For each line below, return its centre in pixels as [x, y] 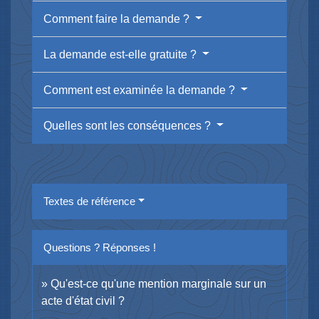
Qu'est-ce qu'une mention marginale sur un [158, 283]
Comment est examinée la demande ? [141, 90]
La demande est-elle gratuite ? [121, 54]
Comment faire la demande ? [118, 19]
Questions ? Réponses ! [100, 247]
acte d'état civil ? [83, 300]
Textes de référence [89, 201]
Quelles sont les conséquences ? [129, 125]
